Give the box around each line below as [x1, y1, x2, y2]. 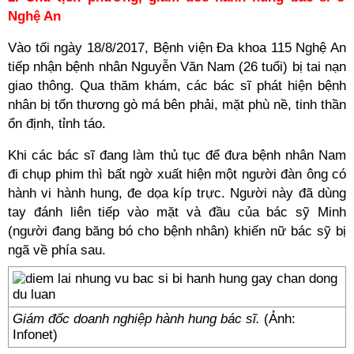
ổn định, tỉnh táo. [8, 116, 106, 131]
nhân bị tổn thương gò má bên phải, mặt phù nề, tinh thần [8, 97, 346, 112]
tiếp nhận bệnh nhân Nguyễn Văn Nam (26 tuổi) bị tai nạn [8, 59, 346, 74]
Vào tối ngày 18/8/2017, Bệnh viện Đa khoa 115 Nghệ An [8, 40, 346, 55]
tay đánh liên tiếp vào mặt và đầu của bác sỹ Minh [8, 205, 346, 220]
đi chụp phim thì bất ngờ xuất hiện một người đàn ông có [8, 167, 346, 182]
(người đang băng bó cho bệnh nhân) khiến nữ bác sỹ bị [8, 224, 346, 239]
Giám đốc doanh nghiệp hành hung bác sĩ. [13, 311, 264, 326]
